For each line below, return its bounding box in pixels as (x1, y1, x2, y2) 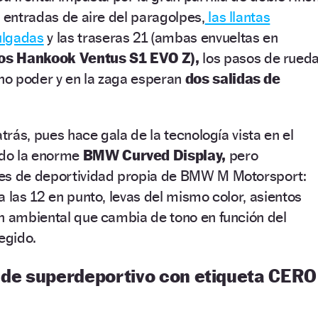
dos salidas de (185, 69, 280, 87)
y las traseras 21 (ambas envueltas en (43, 28, 278, 46)
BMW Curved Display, (82, 146, 226, 164)
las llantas (204, 7, 270, 26)
